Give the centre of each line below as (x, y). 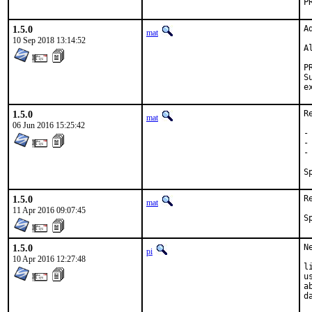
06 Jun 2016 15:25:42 (49, 125)
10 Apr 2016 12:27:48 (49, 259)
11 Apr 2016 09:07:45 (49, 210)
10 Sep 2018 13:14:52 (49, 40)
